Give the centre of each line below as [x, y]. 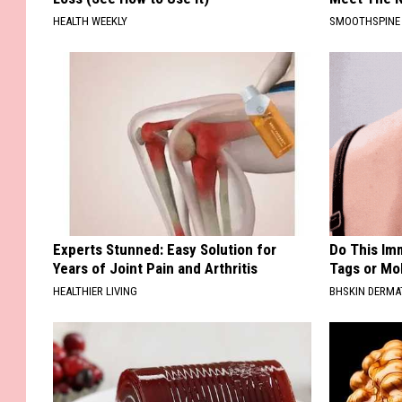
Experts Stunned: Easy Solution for [165, 249]
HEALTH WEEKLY [90, 21]
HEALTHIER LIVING [95, 291]
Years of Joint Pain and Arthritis [155, 268]
